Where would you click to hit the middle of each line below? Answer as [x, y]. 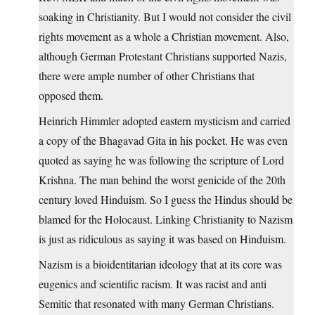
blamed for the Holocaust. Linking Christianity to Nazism [166, 219]
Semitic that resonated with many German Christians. [156, 304]
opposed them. [71, 96]
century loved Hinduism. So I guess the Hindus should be [166, 200]
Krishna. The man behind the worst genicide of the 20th [162, 180]
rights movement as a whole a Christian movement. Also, [164, 37]
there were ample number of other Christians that [147, 76]
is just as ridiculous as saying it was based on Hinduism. [162, 239]
